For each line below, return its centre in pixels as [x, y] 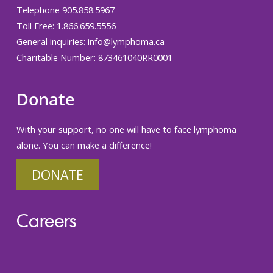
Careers [46, 220]
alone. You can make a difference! [84, 145]
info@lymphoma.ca [126, 41]
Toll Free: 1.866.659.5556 [66, 26]
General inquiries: [52, 41]
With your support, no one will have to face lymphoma [126, 129]
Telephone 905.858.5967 [65, 10]
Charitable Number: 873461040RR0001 [94, 57]
